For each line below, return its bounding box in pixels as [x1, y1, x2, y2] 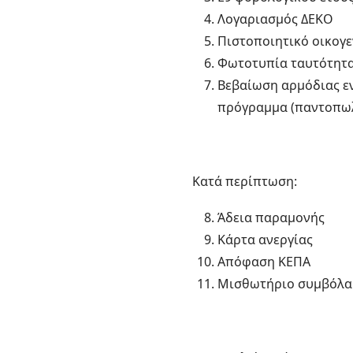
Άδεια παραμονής [217, 209, 325, 226]
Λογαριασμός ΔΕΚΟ [217, 10, 333, 28]
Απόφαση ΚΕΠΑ [217, 253, 310, 270]
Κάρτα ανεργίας [217, 231, 313, 248]
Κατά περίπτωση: [192, 173, 297, 190]
